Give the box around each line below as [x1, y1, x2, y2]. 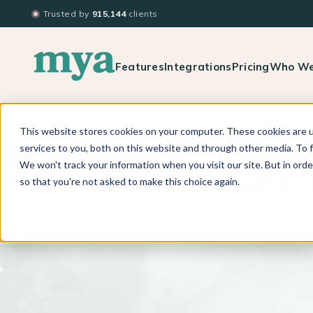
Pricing [231, 59, 270, 73]
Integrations [164, 59, 232, 73]
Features [115, 59, 165, 73]
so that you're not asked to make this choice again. [20, 175, 240, 187]
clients [129, 8, 158, 19]
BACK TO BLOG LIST [35, 126, 150, 145]
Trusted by [43, 8, 89, 19]
